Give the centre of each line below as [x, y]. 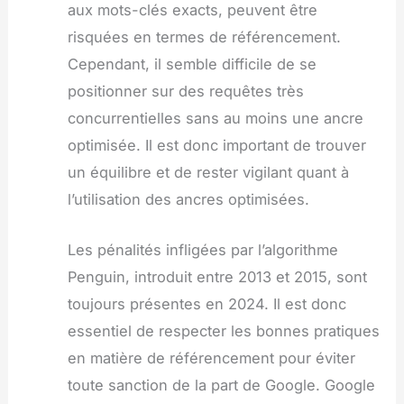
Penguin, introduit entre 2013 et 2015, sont [217, 276]
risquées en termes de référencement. [204, 37]
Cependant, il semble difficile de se [192, 64]
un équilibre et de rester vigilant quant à [208, 172]
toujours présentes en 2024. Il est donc [207, 303]
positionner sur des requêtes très [185, 91]
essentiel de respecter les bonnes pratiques [223, 331]
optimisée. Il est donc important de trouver [216, 145]
